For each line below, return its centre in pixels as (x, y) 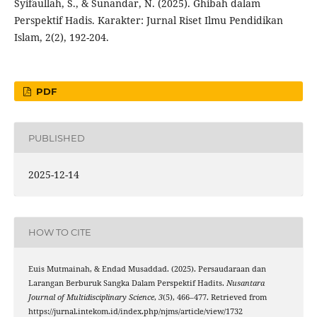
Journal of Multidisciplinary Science (91, 297)
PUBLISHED (56, 138)
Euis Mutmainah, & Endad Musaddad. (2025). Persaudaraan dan (147, 269)
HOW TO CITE (59, 232)
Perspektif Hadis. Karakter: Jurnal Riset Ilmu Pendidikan (148, 21)
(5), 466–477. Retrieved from (214, 297)
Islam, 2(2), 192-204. (61, 38)
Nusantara (245, 283)
